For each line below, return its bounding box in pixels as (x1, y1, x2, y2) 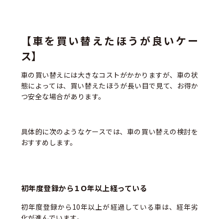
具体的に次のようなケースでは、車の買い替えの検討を (21, 126, 198, 136)
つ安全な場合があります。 (21, 91, 106, 101)
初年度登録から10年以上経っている (21, 184, 148, 194)
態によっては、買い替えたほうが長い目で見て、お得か (21, 80, 198, 90)
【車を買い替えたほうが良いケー (21, 35, 198, 48)
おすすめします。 (21, 137, 77, 147)
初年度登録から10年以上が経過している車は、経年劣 (21, 202, 198, 212)
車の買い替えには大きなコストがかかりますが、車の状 (21, 69, 198, 80)
